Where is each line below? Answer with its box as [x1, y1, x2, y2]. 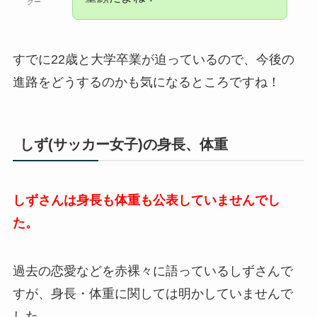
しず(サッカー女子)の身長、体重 [19, 137, 228, 153]
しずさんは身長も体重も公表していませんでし [12, 193, 280, 208]
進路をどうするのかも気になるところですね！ [12, 74, 280, 89]
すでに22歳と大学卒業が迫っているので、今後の [12, 52, 294, 67]
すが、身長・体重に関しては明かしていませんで [12, 287, 293, 301]
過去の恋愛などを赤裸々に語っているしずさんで [12, 264, 293, 279]
